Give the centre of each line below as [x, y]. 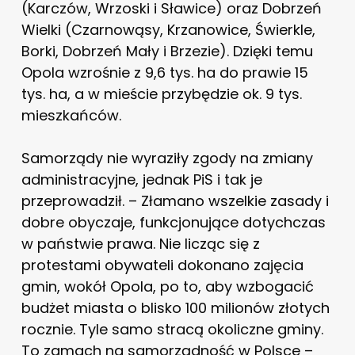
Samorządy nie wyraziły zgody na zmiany [167, 158]
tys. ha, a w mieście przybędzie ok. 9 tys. [161, 94]
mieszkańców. [71, 115]
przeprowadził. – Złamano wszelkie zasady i [175, 200]
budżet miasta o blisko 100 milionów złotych [175, 307]
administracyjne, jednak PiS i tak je [141, 179]
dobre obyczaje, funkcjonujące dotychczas [173, 222]
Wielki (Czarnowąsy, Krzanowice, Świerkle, [168, 29]
